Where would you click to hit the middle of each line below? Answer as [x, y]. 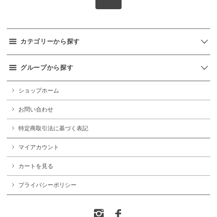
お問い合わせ [36, 109]
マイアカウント [39, 147]
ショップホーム [39, 90]
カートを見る [36, 166]
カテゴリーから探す [50, 41]
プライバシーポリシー [47, 185]
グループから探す [47, 67]
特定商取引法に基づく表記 [53, 128]
